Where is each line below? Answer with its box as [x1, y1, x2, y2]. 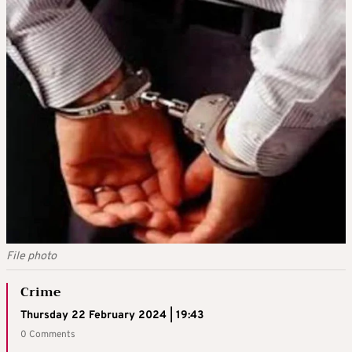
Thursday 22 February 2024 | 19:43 [20, 309, 203, 323]
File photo [6, 249, 57, 265]
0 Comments [20, 328, 75, 342]
